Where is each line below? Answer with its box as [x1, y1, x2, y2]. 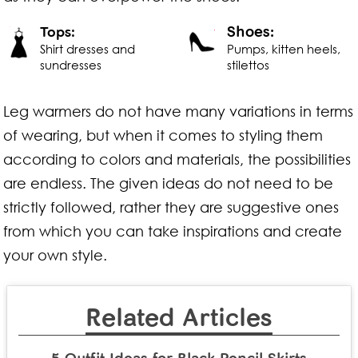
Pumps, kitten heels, [226, 41, 340, 56]
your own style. [3, 245, 108, 264]
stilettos [226, 57, 269, 72]
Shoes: [226, 22, 274, 40]
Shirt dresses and [39, 41, 135, 56]
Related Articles [86, 302, 272, 332]
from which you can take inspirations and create [3, 221, 343, 240]
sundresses [39, 57, 101, 72]
